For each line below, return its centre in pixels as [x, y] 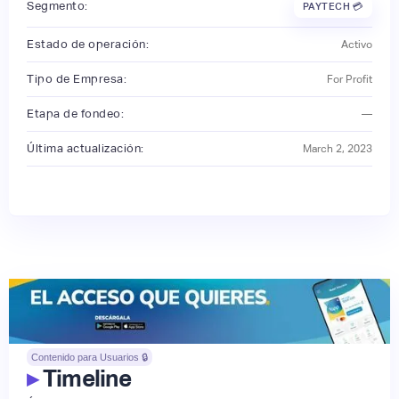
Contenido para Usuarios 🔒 [90, 357]
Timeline [85, 378]
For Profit [350, 79]
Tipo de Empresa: [77, 78]
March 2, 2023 [338, 148]
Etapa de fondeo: [75, 113]
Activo [357, 44]
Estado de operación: [88, 44]
